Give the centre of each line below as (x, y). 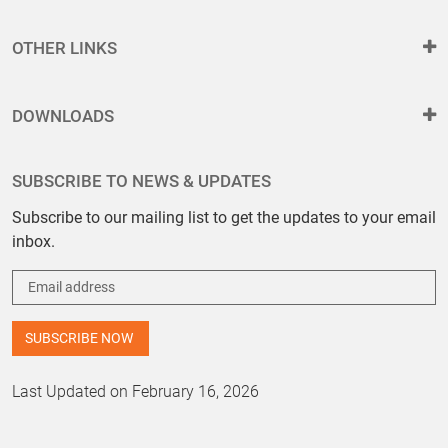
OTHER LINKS (64, 48)
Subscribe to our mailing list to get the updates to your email (224, 217)
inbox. (33, 241)
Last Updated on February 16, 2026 (135, 391)
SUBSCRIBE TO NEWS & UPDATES (141, 181)
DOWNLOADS (63, 116)
